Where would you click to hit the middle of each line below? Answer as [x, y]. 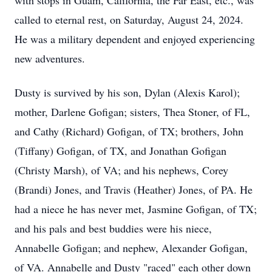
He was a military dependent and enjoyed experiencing [135, 39]
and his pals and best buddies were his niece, [113, 228]
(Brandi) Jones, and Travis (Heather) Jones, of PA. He [134, 189]
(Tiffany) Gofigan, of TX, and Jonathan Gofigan [121, 151]
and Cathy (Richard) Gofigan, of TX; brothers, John [129, 131]
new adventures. [50, 58]
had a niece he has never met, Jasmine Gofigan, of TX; [136, 209]
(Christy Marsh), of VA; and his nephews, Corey [121, 170]
